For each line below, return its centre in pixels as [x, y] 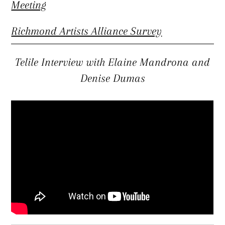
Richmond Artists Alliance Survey [87, 31]
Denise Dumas [113, 78]
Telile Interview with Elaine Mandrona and [113, 62]
